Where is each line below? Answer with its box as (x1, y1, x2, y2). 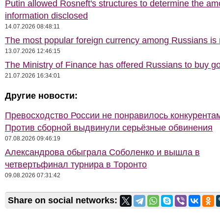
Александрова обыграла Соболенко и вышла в (5, 147, 200, 157)
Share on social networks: (8, 195, 120, 205)
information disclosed (5, 11, 88, 21)
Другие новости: (5, 91, 78, 101)
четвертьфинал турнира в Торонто (5, 160, 147, 169)
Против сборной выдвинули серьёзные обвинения (5, 123, 213, 133)
